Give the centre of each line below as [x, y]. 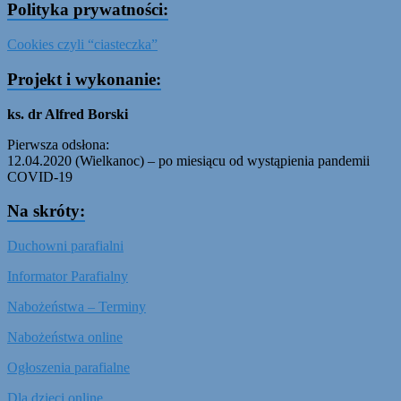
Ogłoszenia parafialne [68, 367]
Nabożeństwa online [65, 337]
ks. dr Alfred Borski [68, 114]
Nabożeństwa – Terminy [77, 306]
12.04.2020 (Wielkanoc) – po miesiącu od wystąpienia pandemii [188, 160]
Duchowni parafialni [65, 245]
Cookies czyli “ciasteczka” [82, 45]
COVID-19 [40, 176]
